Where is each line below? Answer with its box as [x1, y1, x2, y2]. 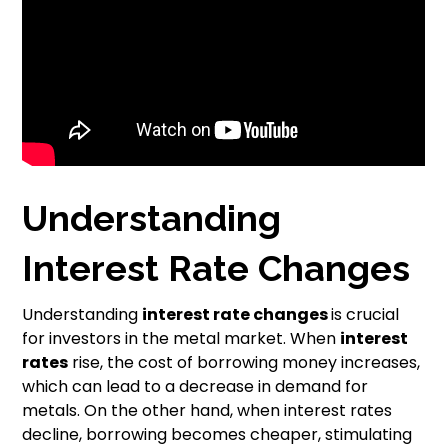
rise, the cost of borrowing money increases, [68, 351, 421, 375]
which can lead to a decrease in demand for [22, 375, 369, 399]
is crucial [331, 303, 400, 327]
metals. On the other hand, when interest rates [22, 399, 393, 423]
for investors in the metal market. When [22, 327, 341, 351]
